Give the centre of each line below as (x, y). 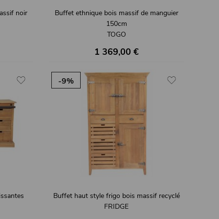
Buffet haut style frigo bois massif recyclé (116, 196)
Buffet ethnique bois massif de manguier (116, 13)
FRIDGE (116, 207)
